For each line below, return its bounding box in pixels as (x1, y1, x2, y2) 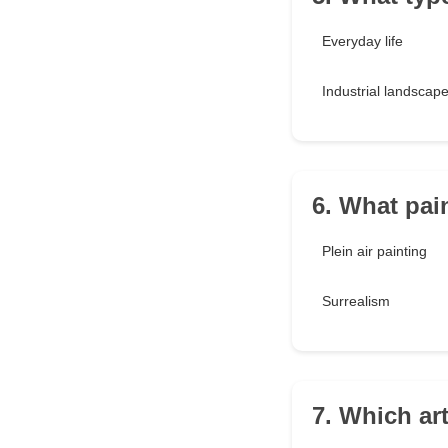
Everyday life (322, 33, 403, 50)
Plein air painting (322, 243, 427, 260)
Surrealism (322, 293, 390, 310)
